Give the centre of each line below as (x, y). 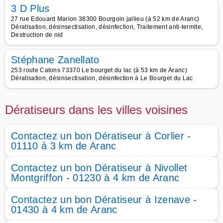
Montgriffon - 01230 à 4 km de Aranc (95, 178)
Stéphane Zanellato (55, 60)
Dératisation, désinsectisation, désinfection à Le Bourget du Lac (102, 78)
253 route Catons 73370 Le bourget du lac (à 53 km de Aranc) (99, 70)
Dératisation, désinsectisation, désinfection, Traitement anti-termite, (107, 27)
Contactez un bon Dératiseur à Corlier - (101, 136)
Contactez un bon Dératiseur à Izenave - (104, 200)
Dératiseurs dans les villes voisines (96, 110)
